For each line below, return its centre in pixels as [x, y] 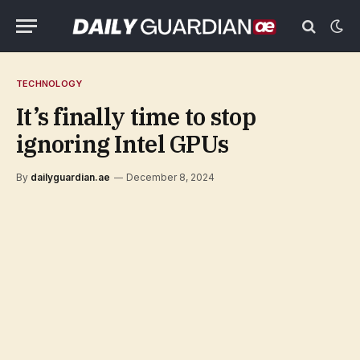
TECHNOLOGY [49, 84]
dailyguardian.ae [70, 177]
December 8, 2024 [170, 177]
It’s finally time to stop [136, 117]
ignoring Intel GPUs [123, 144]
